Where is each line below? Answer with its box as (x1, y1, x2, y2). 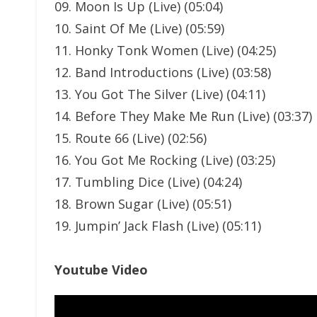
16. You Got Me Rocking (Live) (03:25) (54, 151, 275, 168)
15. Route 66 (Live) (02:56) (54, 129, 207, 146)
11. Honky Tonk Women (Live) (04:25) (54, 42, 276, 59)
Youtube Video (54, 261, 148, 278)
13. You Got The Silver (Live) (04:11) (54, 86, 265, 103)
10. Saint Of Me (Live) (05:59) (54, 20, 224, 37)
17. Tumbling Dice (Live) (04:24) (54, 173, 242, 190)
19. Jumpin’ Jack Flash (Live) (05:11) (54, 217, 261, 234)
